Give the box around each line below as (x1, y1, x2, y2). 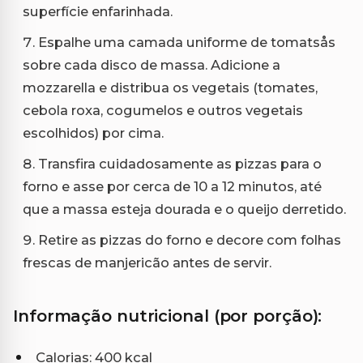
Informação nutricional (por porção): (13, 306, 322, 327)
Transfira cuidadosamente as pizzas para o (38, 156, 322, 173)
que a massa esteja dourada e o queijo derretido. (23, 201, 346, 218)
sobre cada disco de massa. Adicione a (23, 57, 280, 74)
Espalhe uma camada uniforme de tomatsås (38, 34, 335, 51)
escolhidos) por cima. (23, 125, 164, 142)
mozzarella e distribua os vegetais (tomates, (23, 79, 318, 96)
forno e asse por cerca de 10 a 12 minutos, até (23, 178, 322, 195)
